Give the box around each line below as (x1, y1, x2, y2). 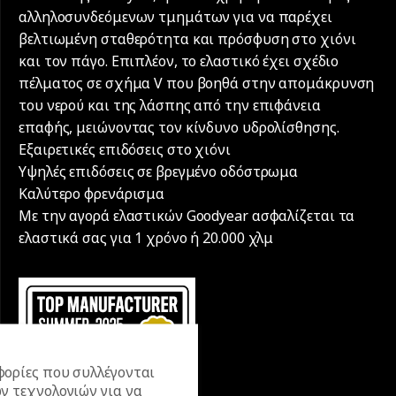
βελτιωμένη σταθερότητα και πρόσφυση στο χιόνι (19, 28, 356, 49)
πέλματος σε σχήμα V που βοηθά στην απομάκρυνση (19, 72, 375, 93)
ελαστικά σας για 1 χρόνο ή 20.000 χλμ (19, 227, 274, 247)
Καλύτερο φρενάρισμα (19, 183, 165, 203)
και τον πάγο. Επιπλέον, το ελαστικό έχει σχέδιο (19, 50, 339, 71)
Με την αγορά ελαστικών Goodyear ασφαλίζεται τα (19, 205, 355, 225)
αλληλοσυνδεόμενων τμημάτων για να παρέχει (19, 6, 332, 27)
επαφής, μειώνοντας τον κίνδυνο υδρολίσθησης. (19, 117, 339, 137)
